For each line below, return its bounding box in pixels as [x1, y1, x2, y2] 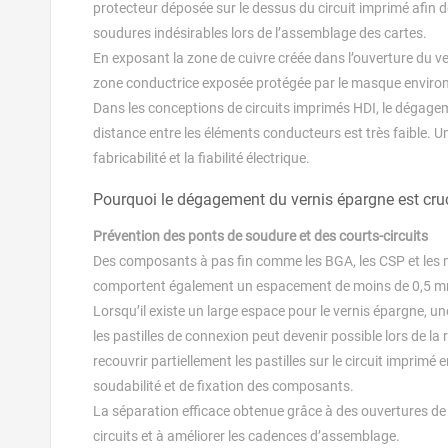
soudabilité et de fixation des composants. [93, 378, 354, 395]
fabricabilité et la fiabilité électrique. [93, 150, 310, 167]
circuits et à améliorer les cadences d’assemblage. [93, 428, 400, 445]
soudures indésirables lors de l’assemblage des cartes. [93, 25, 427, 42]
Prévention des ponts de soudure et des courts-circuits [93, 228, 428, 245]
